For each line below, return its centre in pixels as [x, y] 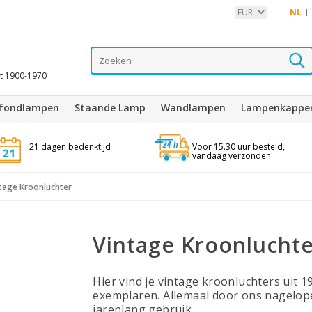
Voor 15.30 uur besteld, [238, 147]
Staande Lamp [110, 108]
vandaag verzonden [231, 156]
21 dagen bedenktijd [70, 147]
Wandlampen [193, 108]
